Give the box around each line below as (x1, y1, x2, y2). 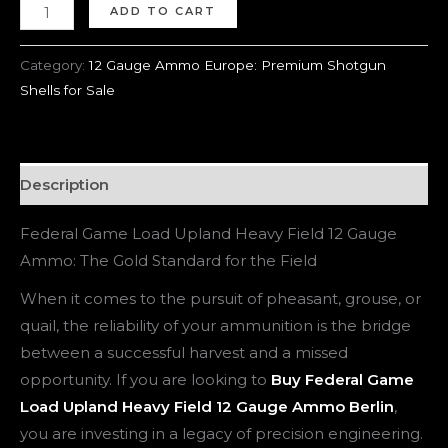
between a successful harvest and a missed (20, 342, 348, 362)
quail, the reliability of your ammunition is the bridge (20, 315, 411, 335)
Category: (20, 57, 89, 74)
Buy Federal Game (271, 369, 414, 389)
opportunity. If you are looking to (20, 369, 271, 389)
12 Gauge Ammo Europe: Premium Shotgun (89, 57, 386, 74)
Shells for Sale (20, 82, 115, 99)
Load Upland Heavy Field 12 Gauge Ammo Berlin (20, 396, 394, 416)
